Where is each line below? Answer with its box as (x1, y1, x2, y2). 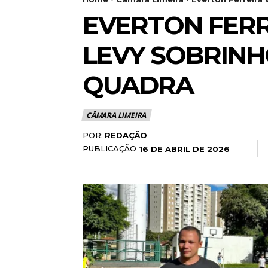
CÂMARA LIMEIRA (86, 109, 147, 120)
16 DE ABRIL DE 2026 (139, 144, 230, 154)
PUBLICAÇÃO (83, 143, 136, 153)
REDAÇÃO (105, 130, 147, 140)
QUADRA (83, 69, 193, 100)
